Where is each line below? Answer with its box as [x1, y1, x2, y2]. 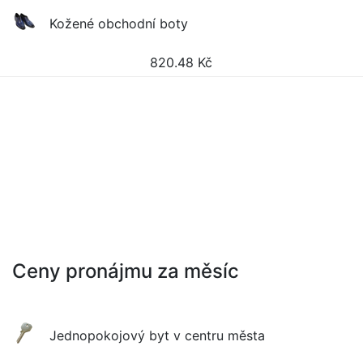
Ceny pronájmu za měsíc [12, 259, 239, 283]
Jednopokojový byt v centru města [49, 327, 266, 344]
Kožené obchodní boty [49, 15, 189, 32]
